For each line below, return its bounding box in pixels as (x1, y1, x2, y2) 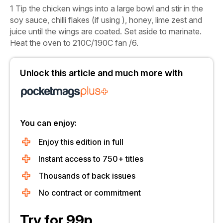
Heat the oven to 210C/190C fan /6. (10, 37, 138, 48)
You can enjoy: (20, 117, 77, 128)
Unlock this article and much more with (20, 67, 183, 78)
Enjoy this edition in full (38, 136, 123, 147)
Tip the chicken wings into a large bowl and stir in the (15, 3, 203, 13)
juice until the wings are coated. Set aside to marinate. (10, 26, 202, 36)
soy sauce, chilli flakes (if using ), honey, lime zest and (10, 14, 202, 25)
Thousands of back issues (38, 170, 135, 181)
